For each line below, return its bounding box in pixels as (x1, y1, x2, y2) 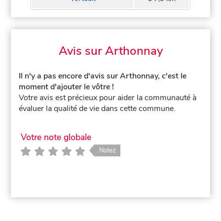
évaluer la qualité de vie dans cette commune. (19, 103, 176, 114)
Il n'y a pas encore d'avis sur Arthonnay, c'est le (19, 70, 187, 81)
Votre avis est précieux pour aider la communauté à (19, 92, 197, 103)
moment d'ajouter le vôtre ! (19, 81, 114, 92)
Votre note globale (20, 131, 91, 144)
